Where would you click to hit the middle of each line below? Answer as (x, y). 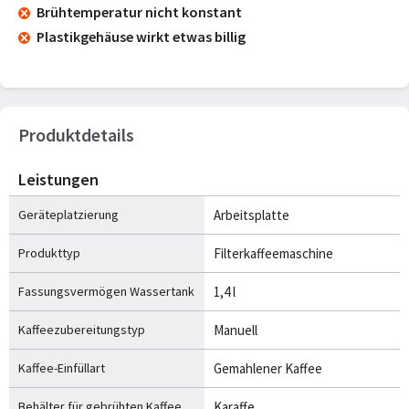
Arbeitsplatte (252, 215)
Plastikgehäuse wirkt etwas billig (141, 37)
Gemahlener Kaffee (268, 368)
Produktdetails (76, 135)
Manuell (236, 330)
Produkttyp (49, 253)
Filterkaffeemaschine (273, 253)
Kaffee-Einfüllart (62, 368)
